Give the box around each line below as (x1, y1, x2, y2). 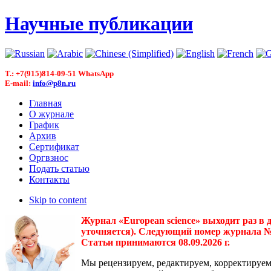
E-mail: (5, 78, 33, 88)
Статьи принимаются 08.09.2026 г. (81, 237, 230, 247)
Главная (29, 97, 62, 108)
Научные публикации (5, 13, 193, 35)
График (29, 119, 59, 130)
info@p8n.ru (33, 78, 76, 88)
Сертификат (29, 141, 79, 152)
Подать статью (29, 163, 90, 174)
